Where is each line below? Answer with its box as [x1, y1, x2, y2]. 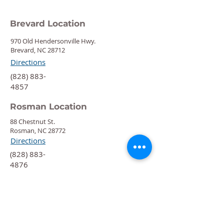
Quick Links [10, 199, 56, 208]
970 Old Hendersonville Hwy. [10, 36, 95, 45]
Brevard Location [10, 18, 85, 28]
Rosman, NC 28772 [10, 126, 65, 135]
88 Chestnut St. [10, 117, 55, 126]
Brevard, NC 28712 [10, 45, 65, 54]
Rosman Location [10, 101, 87, 111]
